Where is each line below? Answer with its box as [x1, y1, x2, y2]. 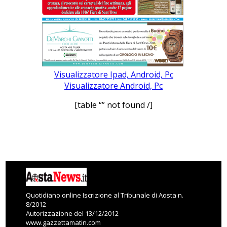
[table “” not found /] [74, 99, 153, 110]
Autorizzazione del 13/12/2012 [26, 208, 119, 218]
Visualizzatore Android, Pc [64, 80, 163, 91]
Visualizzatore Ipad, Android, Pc [54, 68, 173, 80]
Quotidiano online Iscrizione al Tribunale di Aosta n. [26, 190, 184, 200]
